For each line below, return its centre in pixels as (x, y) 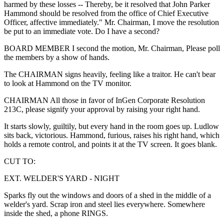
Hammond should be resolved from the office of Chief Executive (106, 13)
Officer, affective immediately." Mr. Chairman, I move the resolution (111, 22)
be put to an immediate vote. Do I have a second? (82, 31)
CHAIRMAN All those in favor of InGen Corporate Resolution (104, 100)
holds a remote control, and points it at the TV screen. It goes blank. (110, 144)
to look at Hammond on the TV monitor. (68, 83)
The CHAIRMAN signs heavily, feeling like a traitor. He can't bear (110, 74)
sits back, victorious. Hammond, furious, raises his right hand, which (112, 135)
